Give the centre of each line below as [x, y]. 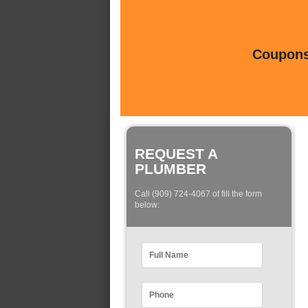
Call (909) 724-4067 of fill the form [198, 194]
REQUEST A [176, 154]
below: [147, 205]
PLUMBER [170, 169]
